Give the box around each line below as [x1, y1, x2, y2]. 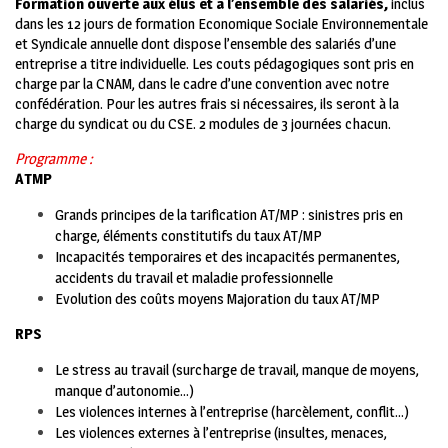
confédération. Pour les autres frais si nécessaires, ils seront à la [15, 94, 399, 114]
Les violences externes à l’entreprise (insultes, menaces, [55, 423, 387, 443]
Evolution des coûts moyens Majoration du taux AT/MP [55, 289, 380, 309]
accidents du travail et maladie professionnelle [55, 268, 333, 288]
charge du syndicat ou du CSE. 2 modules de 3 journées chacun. [15, 114, 391, 134]
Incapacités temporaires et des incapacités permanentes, [55, 247, 400, 267]
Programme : [15, 149, 93, 169]
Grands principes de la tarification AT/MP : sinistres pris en [55, 205, 403, 225]
